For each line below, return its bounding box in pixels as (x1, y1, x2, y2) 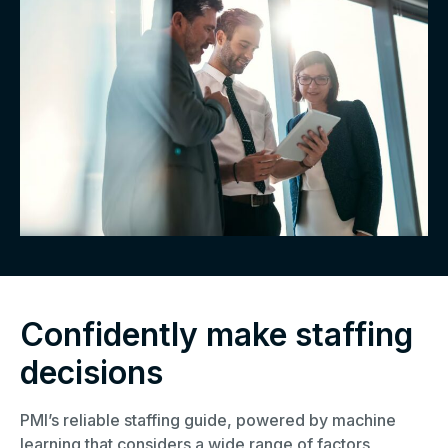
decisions (20, 352, 163, 392)
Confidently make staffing (20, 314, 413, 354)
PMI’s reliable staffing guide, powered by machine (20, 409, 396, 430)
